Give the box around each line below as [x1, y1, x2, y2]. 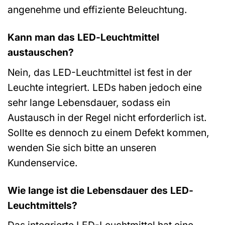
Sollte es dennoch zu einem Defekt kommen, [8, 126, 209, 139]
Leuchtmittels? [8, 199, 77, 211]
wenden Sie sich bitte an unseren [8, 141, 156, 154]
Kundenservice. [8, 156, 78, 169]
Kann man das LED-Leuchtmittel [8, 31, 159, 43]
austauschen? [8, 46, 74, 58]
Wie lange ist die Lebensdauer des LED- [8, 184, 193, 196]
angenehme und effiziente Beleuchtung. [8, 4, 187, 16]
